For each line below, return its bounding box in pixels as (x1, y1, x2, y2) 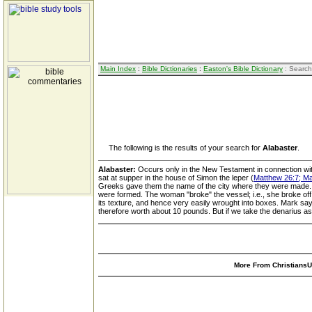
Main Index (100, 65, 136, 72)
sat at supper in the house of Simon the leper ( (98, 173, 253, 182)
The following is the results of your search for (98, 143, 263, 152)
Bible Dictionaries (142, 65, 197, 72)
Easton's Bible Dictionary (203, 65, 283, 72)
